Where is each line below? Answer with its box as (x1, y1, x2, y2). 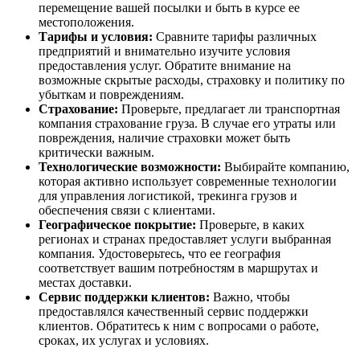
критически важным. (39, 145, 154, 159)
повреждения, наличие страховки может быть (39, 131, 290, 145)
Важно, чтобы (210, 290, 290, 304)
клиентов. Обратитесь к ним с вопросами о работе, (39, 319, 319, 333)
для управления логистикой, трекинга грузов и (39, 189, 297, 202)
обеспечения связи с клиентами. (39, 203, 215, 217)
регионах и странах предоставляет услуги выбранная (39, 232, 331, 246)
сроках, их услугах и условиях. (39, 333, 209, 347)
